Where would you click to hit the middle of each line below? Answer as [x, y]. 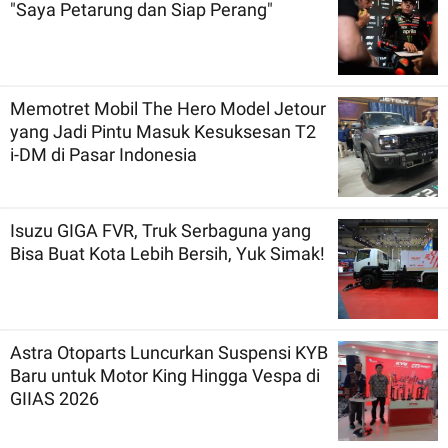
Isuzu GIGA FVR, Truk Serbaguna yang [160, 230]
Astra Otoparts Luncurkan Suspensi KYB [169, 352]
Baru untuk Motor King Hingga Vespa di [165, 375]
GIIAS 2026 [54, 398]
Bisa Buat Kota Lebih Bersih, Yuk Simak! [167, 253]
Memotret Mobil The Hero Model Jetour [168, 108]
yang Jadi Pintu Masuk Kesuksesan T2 [163, 131]
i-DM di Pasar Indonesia [103, 154]
